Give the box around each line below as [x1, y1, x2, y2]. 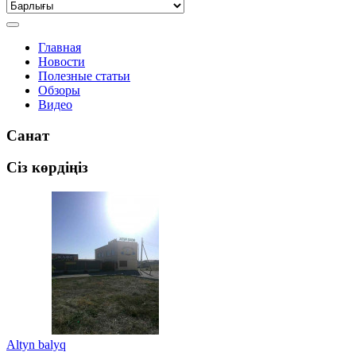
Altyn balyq [6, 338, 66, 352]
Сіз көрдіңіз [6, 159, 88, 176]
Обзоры [38, 83, 80, 97]
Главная [38, 41, 81, 54]
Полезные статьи [38, 69, 130, 83]
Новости [38, 55, 85, 68]
